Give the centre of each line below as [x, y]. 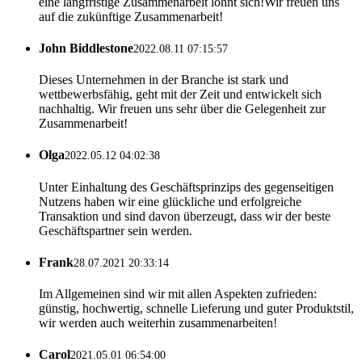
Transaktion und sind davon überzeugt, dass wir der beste [185, 216]
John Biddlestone [86, 48]
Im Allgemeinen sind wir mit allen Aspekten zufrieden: [178, 294]
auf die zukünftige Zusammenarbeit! [131, 16]
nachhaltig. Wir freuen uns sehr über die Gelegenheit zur [182, 109]
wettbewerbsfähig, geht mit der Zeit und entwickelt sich [180, 95]
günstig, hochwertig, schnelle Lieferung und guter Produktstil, [196, 309]
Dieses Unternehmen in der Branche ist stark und [164, 80]
